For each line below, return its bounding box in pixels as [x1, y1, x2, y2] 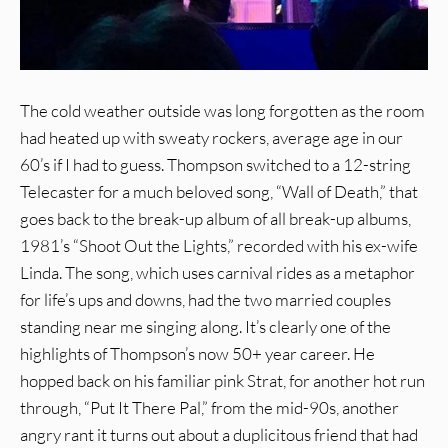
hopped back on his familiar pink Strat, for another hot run [20, 370, 425, 392]
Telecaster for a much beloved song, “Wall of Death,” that [20, 181, 418, 203]
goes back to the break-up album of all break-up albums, [20, 208, 411, 230]
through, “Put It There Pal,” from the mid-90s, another [20, 397, 399, 419]
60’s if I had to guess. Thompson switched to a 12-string [20, 154, 411, 176]
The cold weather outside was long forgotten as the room [20, 100, 425, 122]
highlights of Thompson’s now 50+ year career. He [20, 343, 375, 365]
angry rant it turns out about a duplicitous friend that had [20, 424, 418, 446]
